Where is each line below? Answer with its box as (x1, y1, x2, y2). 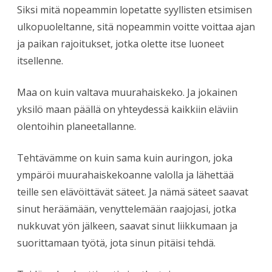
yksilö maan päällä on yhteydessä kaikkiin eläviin (17, 102, 238, 116)
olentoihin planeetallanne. (17, 119, 136, 133)
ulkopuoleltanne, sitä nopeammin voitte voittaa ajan (17, 19, 255, 33)
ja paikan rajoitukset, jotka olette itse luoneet (17, 36, 224, 50)
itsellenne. (17, 53, 63, 67)
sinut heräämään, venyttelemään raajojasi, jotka (17, 202, 236, 216)
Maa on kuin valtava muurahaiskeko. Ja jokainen (17, 85, 237, 99)
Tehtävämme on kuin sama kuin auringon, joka (17, 151, 233, 165)
